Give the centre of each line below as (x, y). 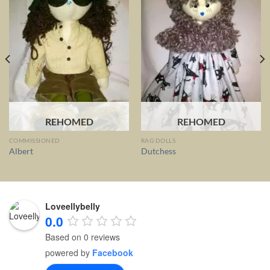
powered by (69, 252)
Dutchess (158, 151)
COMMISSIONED (34, 141)
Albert (21, 151)
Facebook (113, 252)
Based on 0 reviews (83, 237)
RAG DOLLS (158, 141)
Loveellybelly (73, 206)
